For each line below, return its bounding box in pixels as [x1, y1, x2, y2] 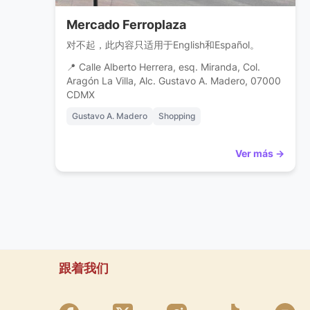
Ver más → [235, 147, 284, 160]
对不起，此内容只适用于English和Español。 [66, 39, 259, 51]
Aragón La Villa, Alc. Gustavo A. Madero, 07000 [66, 75, 281, 87]
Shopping [158, 111, 195, 122]
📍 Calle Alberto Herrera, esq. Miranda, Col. [66, 62, 260, 73]
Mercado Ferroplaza [66, 17, 186, 33]
